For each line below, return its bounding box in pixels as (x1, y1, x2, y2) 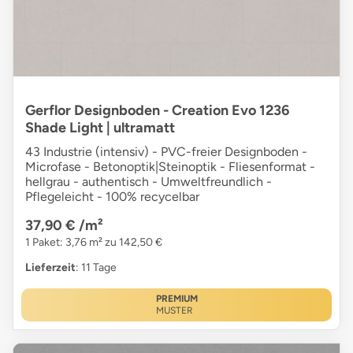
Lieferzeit (25, 261, 76, 275)
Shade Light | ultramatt (25, 119, 175, 137)
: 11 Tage (76, 261, 117, 275)
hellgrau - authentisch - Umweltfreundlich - (25, 174, 272, 190)
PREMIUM (155, 293, 198, 305)
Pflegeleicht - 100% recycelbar (25, 189, 199, 205)
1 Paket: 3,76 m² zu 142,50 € (25, 236, 162, 250)
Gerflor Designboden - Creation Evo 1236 (25, 102, 289, 120)
